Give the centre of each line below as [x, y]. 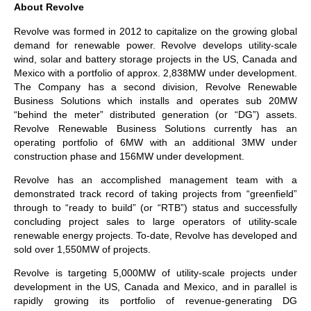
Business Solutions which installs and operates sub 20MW [155, 100]
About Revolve [49, 7]
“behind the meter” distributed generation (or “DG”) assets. [155, 114]
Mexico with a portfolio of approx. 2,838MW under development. [155, 73]
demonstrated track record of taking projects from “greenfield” [155, 193]
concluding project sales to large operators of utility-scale [155, 221]
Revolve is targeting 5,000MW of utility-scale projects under [155, 273]
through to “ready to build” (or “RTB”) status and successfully [155, 207]
